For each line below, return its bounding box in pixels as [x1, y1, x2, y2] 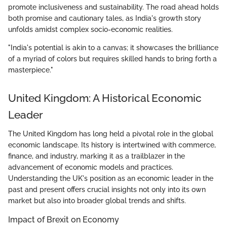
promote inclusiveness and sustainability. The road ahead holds [8, 3, 219, 11]
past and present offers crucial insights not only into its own [8, 185, 206, 194]
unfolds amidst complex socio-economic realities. [8, 25, 173, 33]
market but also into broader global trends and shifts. [8, 197, 186, 205]
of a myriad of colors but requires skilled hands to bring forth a [8, 54, 217, 63]
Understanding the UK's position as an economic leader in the [8, 174, 213, 183]
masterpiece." [8, 65, 53, 74]
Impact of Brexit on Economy [8, 215, 119, 225]
